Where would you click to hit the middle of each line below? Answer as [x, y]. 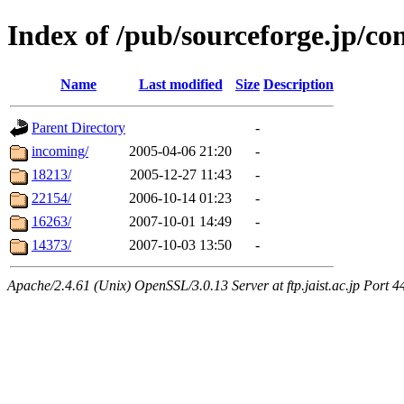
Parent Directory [78, 127]
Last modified [180, 84]
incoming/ [60, 151]
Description [298, 84]
